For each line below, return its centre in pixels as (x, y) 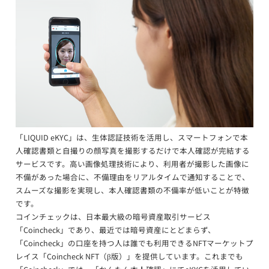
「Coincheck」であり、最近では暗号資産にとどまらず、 (116, 229)
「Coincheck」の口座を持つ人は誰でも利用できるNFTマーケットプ (134, 243)
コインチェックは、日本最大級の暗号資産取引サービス (113, 216)
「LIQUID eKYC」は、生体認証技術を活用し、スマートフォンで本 (132, 137)
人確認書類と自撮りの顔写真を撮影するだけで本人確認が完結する (133, 150)
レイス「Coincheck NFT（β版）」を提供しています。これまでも (129, 256)
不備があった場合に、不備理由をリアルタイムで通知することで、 (133, 177)
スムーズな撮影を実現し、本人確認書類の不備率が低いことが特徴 (132, 190)
